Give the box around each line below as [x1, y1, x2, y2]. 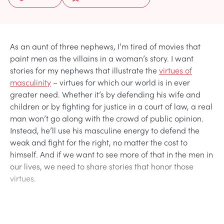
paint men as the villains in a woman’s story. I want [10, 52, 193, 63]
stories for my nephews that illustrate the [10, 64, 159, 75]
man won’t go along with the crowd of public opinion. [10, 112, 203, 123]
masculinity [10, 76, 51, 87]
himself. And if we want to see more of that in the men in [10, 148, 213, 159]
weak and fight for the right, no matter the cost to [10, 136, 187, 147]
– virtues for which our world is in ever [51, 76, 190, 87]
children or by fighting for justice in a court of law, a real [10, 100, 212, 111]
